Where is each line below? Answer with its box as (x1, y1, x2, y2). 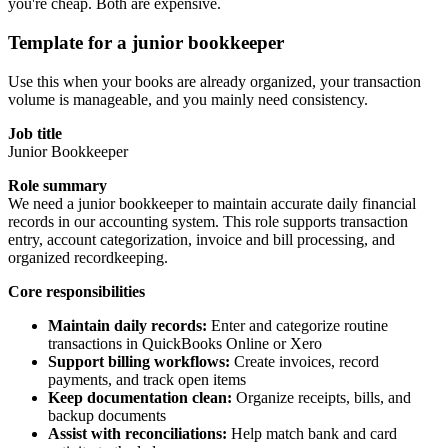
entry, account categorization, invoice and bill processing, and (8, 230, 395, 248)
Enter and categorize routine (207, 316, 388, 334)
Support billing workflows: (48, 352, 230, 370)
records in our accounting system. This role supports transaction (8, 212, 408, 230)
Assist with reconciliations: (48, 424, 227, 442)
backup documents (48, 406, 166, 424)
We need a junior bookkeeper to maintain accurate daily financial (8, 194, 416, 212)
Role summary (8, 176, 107, 194)
